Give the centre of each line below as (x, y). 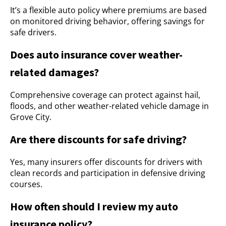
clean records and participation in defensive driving (108, 173)
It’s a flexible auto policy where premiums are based (108, 10)
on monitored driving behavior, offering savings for (107, 21)
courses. (26, 184)
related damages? (54, 72)
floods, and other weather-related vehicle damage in (109, 106)
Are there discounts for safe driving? (98, 139)
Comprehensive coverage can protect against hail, (105, 95)
